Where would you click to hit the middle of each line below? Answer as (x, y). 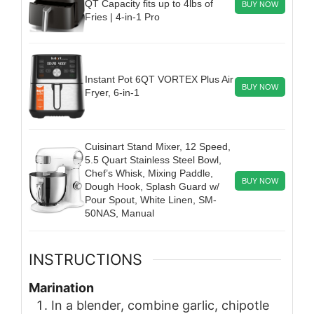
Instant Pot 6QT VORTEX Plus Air (159, 80)
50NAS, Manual (120, 213)
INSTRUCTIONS (86, 260)
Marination (61, 287)
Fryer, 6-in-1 (112, 93)
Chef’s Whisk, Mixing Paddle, (149, 173)
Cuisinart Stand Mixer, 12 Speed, (158, 147)
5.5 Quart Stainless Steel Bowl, (153, 160)
